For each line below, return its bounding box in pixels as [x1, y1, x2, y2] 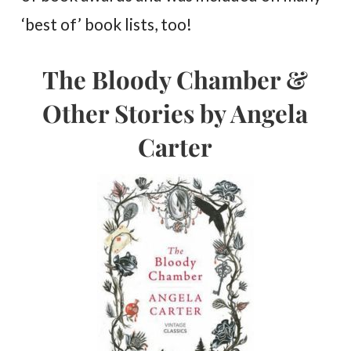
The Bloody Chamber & [42, 62, 309, 96]
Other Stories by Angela [42, 96, 309, 129]
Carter [138, 129, 213, 163]
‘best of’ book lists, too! [21, 13, 193, 34]
